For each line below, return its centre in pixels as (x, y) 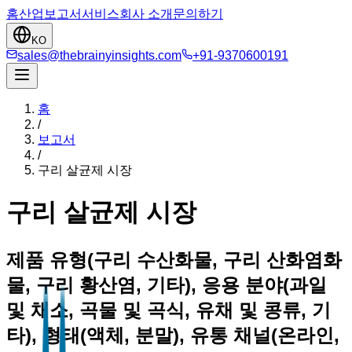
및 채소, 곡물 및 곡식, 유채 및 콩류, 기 (169, 310)
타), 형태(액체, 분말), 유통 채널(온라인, (173, 335)
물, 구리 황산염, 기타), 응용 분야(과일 (167, 284)
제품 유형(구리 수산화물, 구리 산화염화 (174, 259)
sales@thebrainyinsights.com (99, 55)
